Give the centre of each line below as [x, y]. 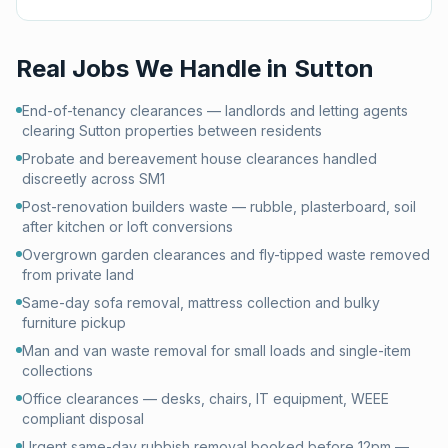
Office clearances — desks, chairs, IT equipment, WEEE [205, 398]
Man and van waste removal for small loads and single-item [216, 350]
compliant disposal [83, 418]
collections [57, 370]
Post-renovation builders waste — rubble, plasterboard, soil [219, 206]
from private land [78, 274]
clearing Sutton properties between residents [172, 130]
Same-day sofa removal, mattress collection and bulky [201, 302]
